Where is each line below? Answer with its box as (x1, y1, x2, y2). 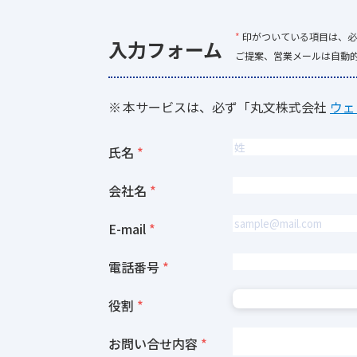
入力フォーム (108, 35, 222, 63)
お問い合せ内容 (108, 334, 198, 353)
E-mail (108, 219, 146, 238)
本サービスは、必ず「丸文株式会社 (123, 97, 330, 116)
